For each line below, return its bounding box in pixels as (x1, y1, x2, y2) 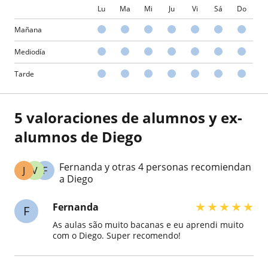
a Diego (59, 172, 94, 185)
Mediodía (14, 46, 45, 57)
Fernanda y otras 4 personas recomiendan (59, 160, 252, 173)
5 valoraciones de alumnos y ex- (14, 107, 242, 127)
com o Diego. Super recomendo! (53, 229, 181, 241)
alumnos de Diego (14, 126, 142, 147)
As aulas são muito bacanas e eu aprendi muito (53, 218, 243, 230)
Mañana (14, 24, 42, 35)
